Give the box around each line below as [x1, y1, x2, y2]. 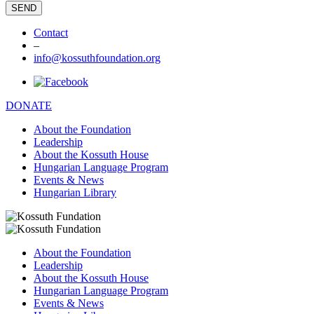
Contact [34, 27, 68, 39]
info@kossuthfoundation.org [34, 52, 161, 64]
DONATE [6, 100, 52, 112]
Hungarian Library [34, 186, 116, 199]
